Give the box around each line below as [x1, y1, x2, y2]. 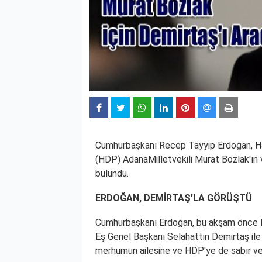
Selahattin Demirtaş [167, 230, 249, 242]
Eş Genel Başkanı [95, 230, 167, 242]
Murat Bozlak [195, 153, 249, 165]
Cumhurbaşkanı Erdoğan [95, 216, 192, 228]
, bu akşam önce [192, 216, 260, 228]
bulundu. [95, 167, 129, 179]
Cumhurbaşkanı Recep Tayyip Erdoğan [95, 139, 251, 151]
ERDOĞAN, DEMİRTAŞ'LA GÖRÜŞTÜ [95, 192, 252, 204]
